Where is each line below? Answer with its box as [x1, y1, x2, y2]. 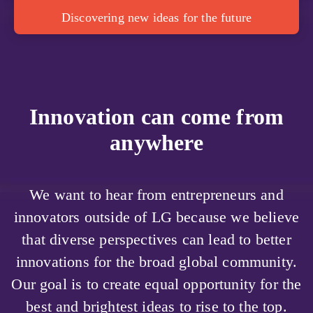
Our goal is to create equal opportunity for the [11, 275, 302, 293]
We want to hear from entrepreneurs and [29, 185, 284, 203]
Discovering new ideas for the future [61, 10, 252, 24]
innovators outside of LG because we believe [13, 208, 300, 226]
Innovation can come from [29, 103, 284, 129]
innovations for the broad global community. [15, 252, 298, 270]
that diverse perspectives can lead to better [22, 230, 291, 248]
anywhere [110, 129, 203, 155]
